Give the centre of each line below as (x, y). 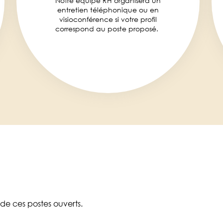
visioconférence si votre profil (108, 19)
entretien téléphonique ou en (108, 9)
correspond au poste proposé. (108, 28)
